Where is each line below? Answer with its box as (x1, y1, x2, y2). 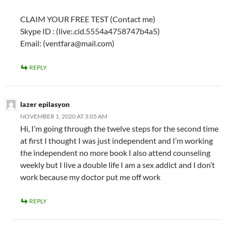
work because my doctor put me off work (20, 172, 160, 182)
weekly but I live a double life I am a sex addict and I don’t (20, 160, 215, 170)
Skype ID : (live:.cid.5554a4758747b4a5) (20, 26, 160, 36)
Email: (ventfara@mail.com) (20, 38, 115, 48)
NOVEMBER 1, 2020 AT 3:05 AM (20, 112, 107, 121)
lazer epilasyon (20, 100, 70, 109)
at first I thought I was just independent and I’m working (20, 136, 213, 146)
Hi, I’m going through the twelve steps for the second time (20, 124, 218, 134)
